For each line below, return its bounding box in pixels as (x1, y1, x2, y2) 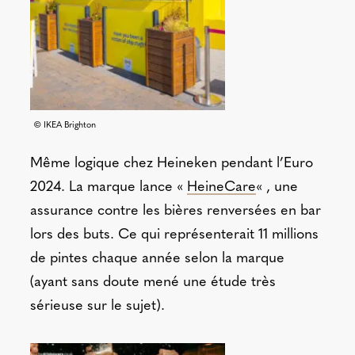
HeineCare (186, 180, 256, 196)
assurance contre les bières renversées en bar (29, 204, 321, 219)
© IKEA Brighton (32, 121, 96, 131)
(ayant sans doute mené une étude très (29, 275, 276, 291)
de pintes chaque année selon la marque (29, 251, 284, 267)
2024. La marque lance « (29, 180, 187, 196)
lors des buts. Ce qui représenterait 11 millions (29, 227, 319, 243)
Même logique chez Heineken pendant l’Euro (29, 156, 313, 172)
